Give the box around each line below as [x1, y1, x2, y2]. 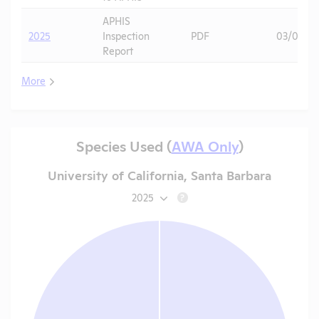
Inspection [103, 28, 150, 42]
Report [103, 43, 133, 57]
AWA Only [171, 135, 239, 156]
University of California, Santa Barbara [48, 166, 271, 184]
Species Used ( [75, 135, 172, 156]
